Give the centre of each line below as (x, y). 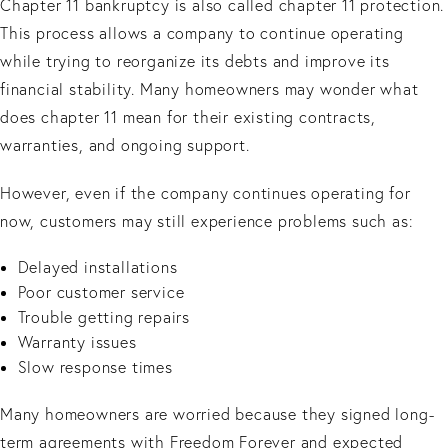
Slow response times (97, 366)
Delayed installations (100, 266)
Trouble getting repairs (106, 316)
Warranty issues (79, 341)
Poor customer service (103, 291)
